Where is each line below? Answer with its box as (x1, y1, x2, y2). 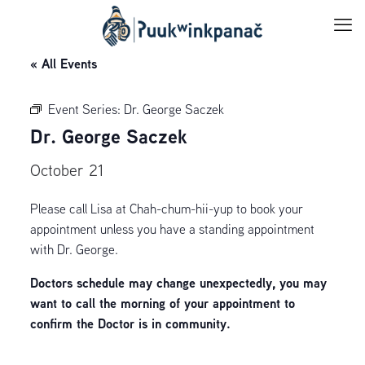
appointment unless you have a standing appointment (29, 221, 314, 237)
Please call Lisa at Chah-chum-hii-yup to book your (29, 200, 303, 217)
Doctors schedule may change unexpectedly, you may (29, 274, 327, 292)
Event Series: (47, 101, 124, 117)
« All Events (29, 55, 97, 73)
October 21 (29, 160, 103, 180)
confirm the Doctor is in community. (29, 314, 231, 332)
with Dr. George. (29, 241, 118, 257)
